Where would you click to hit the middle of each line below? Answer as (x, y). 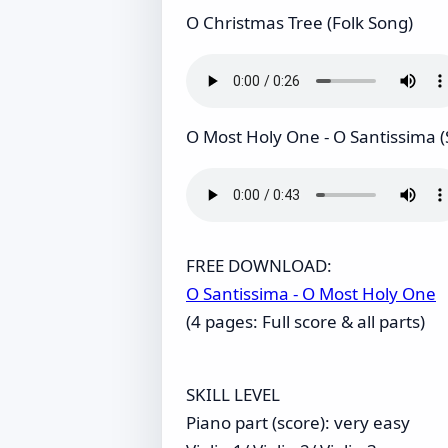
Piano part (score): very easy (298, 422)
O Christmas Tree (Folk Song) (299, 22)
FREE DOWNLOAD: (259, 265)
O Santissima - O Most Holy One (311, 293)
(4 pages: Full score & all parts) (305, 321)
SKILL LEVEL (233, 394)
